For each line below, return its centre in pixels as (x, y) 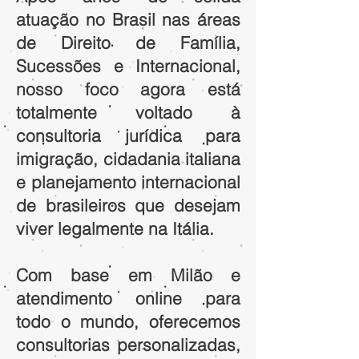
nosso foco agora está (128, 89)
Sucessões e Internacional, (128, 66)
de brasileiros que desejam (128, 205)
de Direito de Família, (128, 42)
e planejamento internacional (128, 182)
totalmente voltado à (128, 112)
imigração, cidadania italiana (128, 159)
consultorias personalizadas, (128, 345)
